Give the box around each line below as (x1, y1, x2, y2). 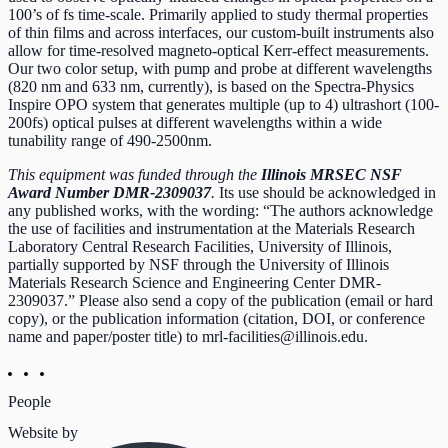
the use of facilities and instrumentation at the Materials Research (8, 219, 415, 237)
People (8, 392, 51, 410)
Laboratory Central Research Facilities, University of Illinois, (8, 237, 392, 255)
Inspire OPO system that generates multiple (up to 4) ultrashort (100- (8, 95, 439, 113)
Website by (8, 424, 78, 442)
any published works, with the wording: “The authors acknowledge (8, 201, 433, 219)
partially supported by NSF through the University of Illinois (8, 255, 389, 273)
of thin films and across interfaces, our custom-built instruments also (8, 23, 434, 41)
